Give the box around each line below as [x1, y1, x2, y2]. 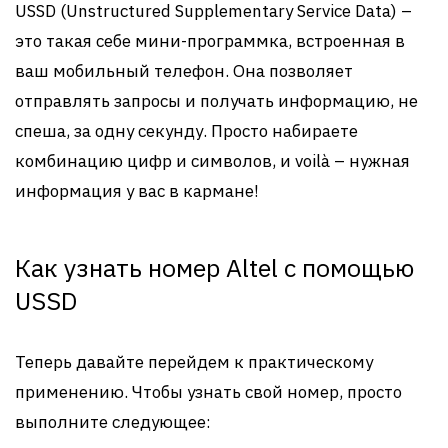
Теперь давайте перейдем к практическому [15, 351, 373, 373]
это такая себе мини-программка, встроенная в [15, 30, 405, 52]
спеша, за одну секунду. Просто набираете [15, 120, 358, 142]
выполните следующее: [15, 411, 211, 433]
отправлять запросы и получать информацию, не [15, 90, 418, 112]
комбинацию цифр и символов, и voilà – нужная [15, 150, 410, 172]
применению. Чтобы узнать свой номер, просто [15, 381, 402, 403]
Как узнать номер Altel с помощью [15, 251, 414, 284]
